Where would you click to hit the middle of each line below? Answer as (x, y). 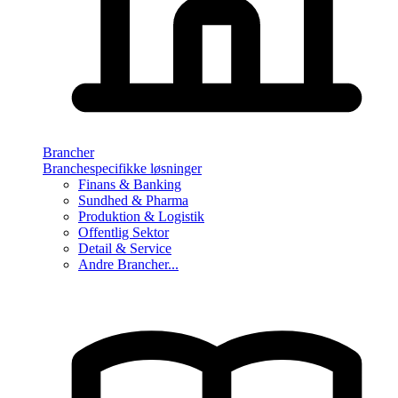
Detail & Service (125, 249)
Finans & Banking (130, 185)
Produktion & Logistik (141, 217)
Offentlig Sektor (123, 233)
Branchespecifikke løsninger (122, 169)
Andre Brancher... (128, 265)
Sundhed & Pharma (133, 201)
